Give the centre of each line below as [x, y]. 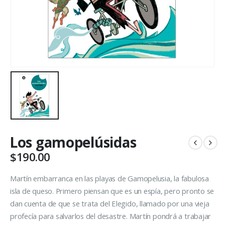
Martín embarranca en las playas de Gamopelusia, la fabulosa [109, 178]
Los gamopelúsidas [73, 142]
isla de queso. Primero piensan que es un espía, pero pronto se [112, 191]
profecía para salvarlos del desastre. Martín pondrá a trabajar [111, 216]
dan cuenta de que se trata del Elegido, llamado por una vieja [110, 203]
